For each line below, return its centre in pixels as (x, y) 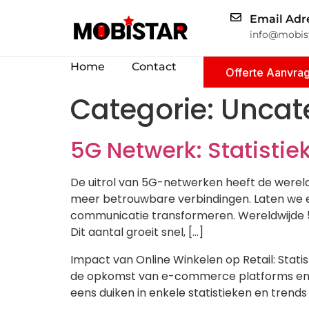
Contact (154, 67)
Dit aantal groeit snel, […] (137, 232)
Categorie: (146, 110)
